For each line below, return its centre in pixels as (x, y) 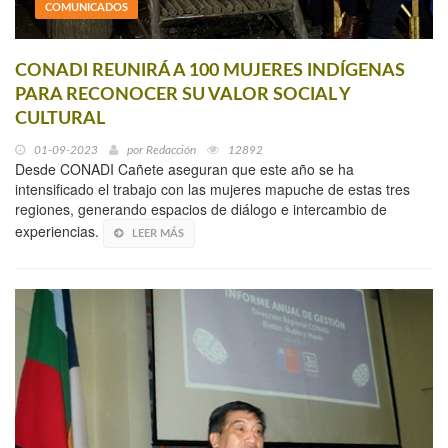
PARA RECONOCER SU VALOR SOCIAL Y (182, 95)
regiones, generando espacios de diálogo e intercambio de (201, 209)
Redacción (171, 150)
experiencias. (59, 231)
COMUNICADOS (86, 8)
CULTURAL (60, 119)
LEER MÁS (158, 234)
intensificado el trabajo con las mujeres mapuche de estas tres (212, 189)
